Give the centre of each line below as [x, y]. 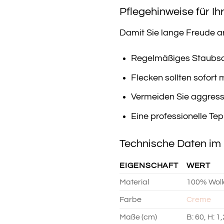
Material [134, 182]
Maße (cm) [138, 217]
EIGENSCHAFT [149, 165]
